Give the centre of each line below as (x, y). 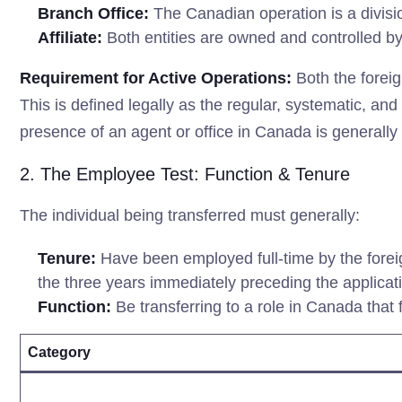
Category (59, 352)
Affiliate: (70, 38)
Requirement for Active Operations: (156, 78)
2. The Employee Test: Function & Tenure (185, 174)
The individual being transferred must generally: (190, 215)
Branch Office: (93, 13)
